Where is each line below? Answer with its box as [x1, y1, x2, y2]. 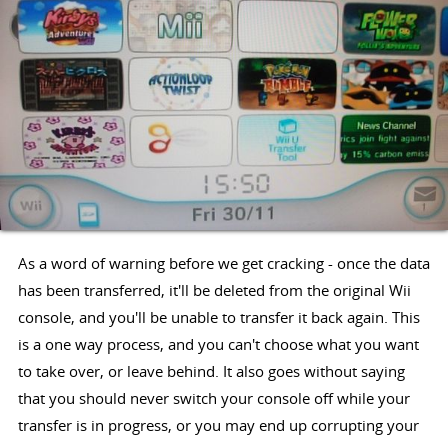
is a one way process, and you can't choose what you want [17, 334, 419, 355]
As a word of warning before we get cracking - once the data [17, 253, 430, 274]
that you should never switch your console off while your [17, 388, 410, 409]
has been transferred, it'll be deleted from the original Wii [17, 280, 411, 301]
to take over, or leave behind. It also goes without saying [17, 361, 405, 382]
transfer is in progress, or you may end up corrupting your [17, 415, 419, 436]
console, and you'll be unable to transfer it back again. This [17, 307, 420, 328]
